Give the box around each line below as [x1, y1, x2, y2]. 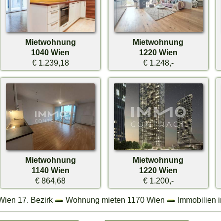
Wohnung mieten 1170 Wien [66, 195, 165, 204]
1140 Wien [31, 166, 70, 175]
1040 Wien [31, 48, 70, 57]
